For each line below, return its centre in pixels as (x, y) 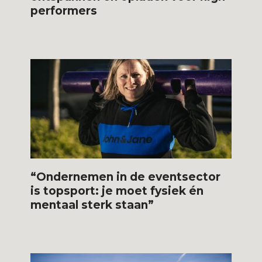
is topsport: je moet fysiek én (117, 191)
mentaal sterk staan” (92, 205)
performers (64, 11)
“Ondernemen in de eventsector (126, 177)
